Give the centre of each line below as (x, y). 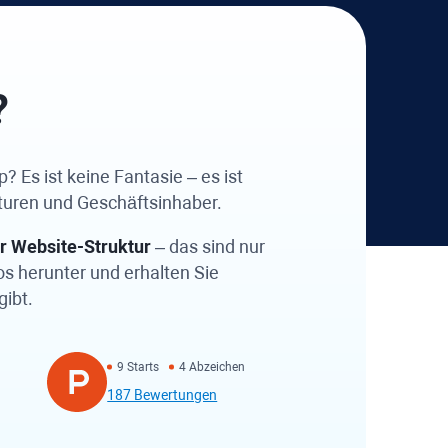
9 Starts (138, 367)
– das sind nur (208, 246)
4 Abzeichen (212, 367)
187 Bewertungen (162, 395)
